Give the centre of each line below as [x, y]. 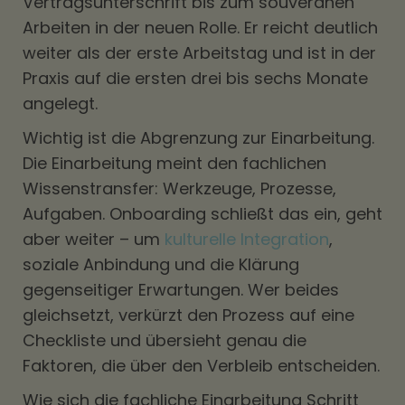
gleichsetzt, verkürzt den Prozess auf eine [188, 315]
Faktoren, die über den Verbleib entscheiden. [201, 366]
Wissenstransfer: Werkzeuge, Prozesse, [179, 188]
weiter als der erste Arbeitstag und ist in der [199, 53]
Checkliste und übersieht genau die [165, 340]
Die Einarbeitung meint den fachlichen [174, 163]
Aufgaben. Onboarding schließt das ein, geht [202, 214]
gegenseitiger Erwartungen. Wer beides [181, 290]
